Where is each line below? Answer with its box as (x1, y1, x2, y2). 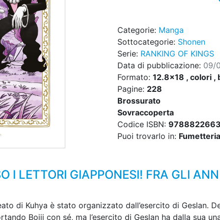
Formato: (117, 72, 153, 82)
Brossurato (117, 96, 161, 106)
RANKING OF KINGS (140, 49, 214, 59)
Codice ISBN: (117, 119, 168, 130)
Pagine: (117, 84, 147, 94)
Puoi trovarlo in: (117, 131, 179, 141)
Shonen (178, 37, 205, 47)
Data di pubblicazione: (117, 60, 203, 71)
